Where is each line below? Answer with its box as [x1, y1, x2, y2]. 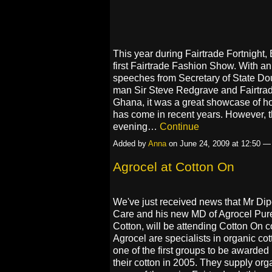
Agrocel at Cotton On [113, 160, 234, 174]
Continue [160, 121, 199, 132]
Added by [113, 139, 148, 149]
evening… [113, 121, 160, 132]
